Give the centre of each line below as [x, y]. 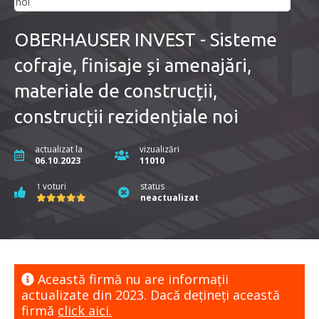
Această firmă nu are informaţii [131, 279]
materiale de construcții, [116, 91]
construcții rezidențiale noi [126, 117]
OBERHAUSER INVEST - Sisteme [146, 40]
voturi [53, 187]
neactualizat [169, 198]
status [152, 187]
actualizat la [59, 150]
